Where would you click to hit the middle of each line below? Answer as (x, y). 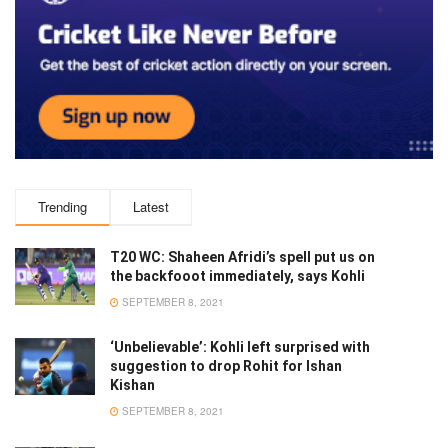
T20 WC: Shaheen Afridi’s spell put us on (242, 257)
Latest (151, 207)
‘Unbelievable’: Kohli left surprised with (240, 347)
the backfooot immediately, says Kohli (237, 276)
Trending (62, 207)
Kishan (132, 385)
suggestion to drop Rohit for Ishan (226, 366)
